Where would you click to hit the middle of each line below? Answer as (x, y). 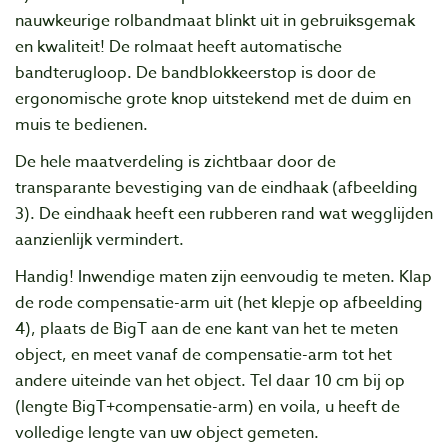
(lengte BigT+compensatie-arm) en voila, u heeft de (207, 406)
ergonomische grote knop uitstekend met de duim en (213, 98)
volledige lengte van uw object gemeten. (167, 432)
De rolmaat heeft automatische (225, 46)
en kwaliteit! (62, 46)
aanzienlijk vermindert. (99, 239)
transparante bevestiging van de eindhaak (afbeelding (216, 187)
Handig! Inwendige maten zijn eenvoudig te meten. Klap (223, 276)
